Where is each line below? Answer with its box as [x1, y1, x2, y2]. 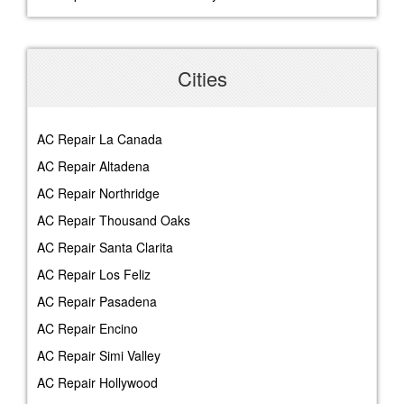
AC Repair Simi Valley [37, 346, 161, 365]
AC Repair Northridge [37, 184, 160, 203]
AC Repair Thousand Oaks [37, 211, 190, 230]
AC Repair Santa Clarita [37, 238, 173, 257]
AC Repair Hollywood [37, 373, 158, 392]
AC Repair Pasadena [37, 292, 157, 311]
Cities [177, 64, 227, 93]
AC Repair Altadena [37, 157, 150, 176]
